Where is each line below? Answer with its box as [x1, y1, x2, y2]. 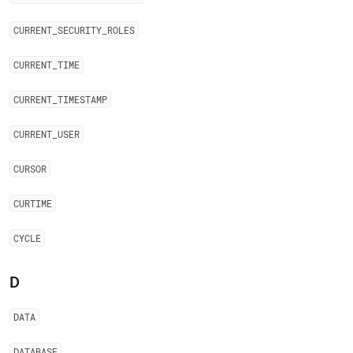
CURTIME [13, 197, 52, 210]
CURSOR [13, 162, 46, 175]
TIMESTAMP [58, 93, 107, 106]
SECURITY [58, 24, 102, 36]
